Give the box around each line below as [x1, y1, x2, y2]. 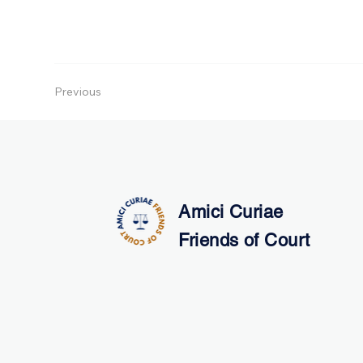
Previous [54, 84, 102, 100]
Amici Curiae [178, 201, 284, 222]
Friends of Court [178, 229, 310, 250]
